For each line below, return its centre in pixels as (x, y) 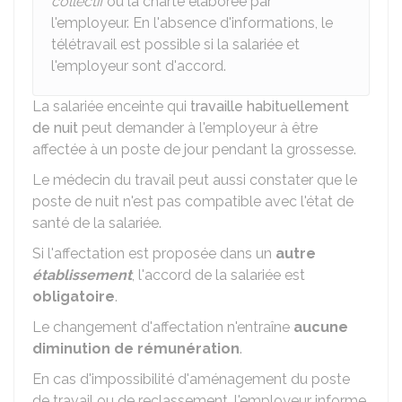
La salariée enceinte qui (111, 106)
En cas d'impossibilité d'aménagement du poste (191, 379)
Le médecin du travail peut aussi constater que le (195, 180)
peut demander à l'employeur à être (198, 128)
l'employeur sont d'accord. (139, 66)
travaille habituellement (270, 106)
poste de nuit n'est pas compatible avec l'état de (193, 201)
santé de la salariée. (97, 223)
